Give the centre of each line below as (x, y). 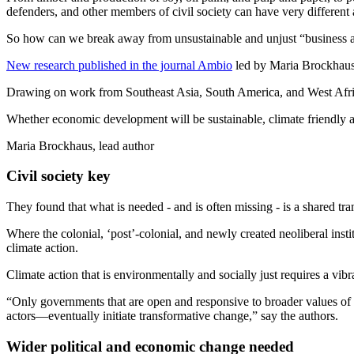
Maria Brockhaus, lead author (80, 145)
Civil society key (58, 176)
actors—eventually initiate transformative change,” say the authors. (172, 316)
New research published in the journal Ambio (119, 65)
